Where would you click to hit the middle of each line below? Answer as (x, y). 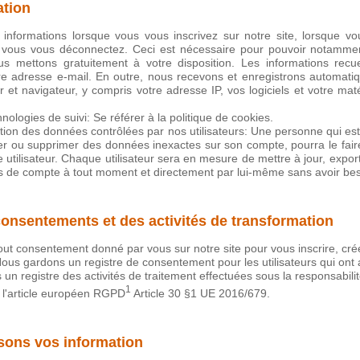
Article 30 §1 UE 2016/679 (200, 294)
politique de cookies (220, 118)
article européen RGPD (66, 294)
